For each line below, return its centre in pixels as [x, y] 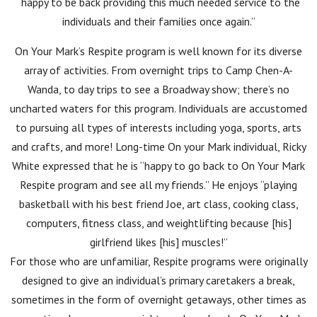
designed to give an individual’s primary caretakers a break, [158, 280]
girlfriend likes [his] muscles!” [158, 242]
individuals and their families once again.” [158, 21]
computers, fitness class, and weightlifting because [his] [158, 223]
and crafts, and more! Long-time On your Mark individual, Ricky [158, 146]
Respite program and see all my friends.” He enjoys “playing [158, 185]
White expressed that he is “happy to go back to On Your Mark [158, 166]
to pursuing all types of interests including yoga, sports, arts [158, 127]
